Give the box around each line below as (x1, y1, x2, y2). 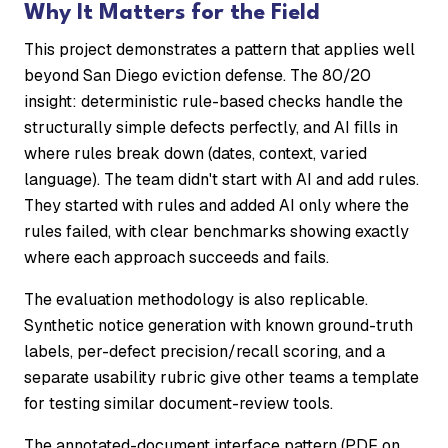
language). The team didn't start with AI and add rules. (24, 169, 419, 191)
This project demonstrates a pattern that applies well (24, 39, 415, 61)
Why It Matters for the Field (24, 2, 320, 25)
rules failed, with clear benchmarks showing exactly (24, 221, 409, 243)
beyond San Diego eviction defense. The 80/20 (24, 65, 371, 87)
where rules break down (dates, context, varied (24, 143, 367, 165)
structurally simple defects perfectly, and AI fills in (24, 117, 398, 139)
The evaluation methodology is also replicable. (24, 289, 368, 311)
